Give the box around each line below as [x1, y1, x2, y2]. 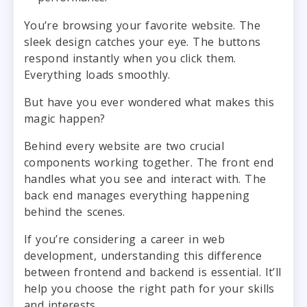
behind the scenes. [24, 204, 125, 219]
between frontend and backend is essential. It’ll [24, 264, 282, 280]
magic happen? [24, 110, 106, 126]
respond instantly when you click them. [24, 50, 236, 66]
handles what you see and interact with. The [24, 171, 267, 186]
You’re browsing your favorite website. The [24, 17, 260, 33]
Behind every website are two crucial [24, 138, 225, 153]
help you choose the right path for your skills [24, 280, 275, 296]
